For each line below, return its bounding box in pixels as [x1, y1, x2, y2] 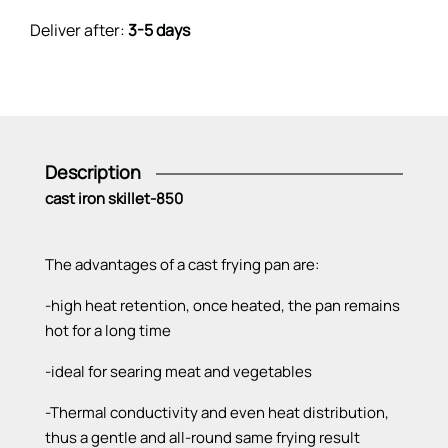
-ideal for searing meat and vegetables [45, 361, 318, 382]
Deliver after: [30, 19, 128, 41]
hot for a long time [45, 320, 180, 341]
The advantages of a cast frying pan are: [45, 254, 325, 275]
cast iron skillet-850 [45, 188, 183, 209]
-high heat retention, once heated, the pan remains [45, 295, 400, 316]
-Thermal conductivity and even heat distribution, [45, 402, 389, 423]
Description [45, 160, 141, 184]
